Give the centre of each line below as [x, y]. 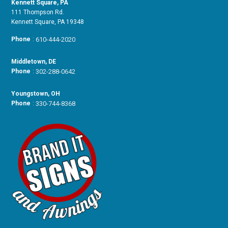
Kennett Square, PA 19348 [48, 22]
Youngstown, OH [36, 94]
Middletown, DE [34, 62]
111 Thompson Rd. [38, 12]
